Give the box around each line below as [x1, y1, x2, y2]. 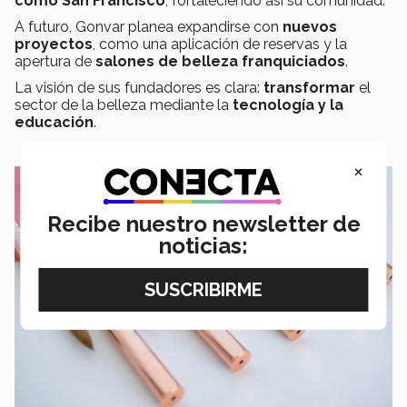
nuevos [283, 18, 337, 36]
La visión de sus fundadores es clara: [15, 79, 263, 97]
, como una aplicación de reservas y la [93, 35, 347, 54]
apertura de [15, 53, 95, 71]
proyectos [15, 35, 93, 54]
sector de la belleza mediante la [15, 96, 233, 114]
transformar [263, 79, 359, 97]
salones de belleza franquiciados [95, 53, 345, 71]
